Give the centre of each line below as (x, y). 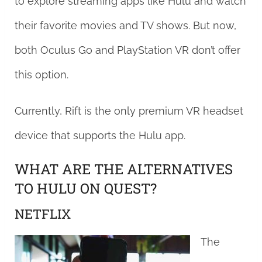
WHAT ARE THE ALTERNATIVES (123, 169)
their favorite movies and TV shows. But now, (125, 25)
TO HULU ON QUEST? (85, 188)
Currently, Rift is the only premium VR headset (129, 111)
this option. (41, 75)
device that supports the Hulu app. (100, 135)
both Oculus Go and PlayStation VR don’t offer (127, 50)
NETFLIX (42, 214)
